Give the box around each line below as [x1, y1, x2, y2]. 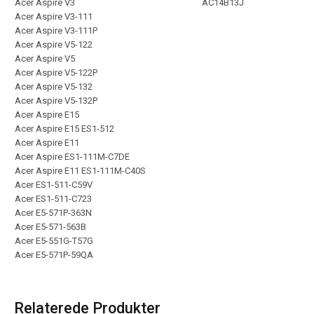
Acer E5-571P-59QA [15, 250, 93, 260]
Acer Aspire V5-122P [15, 67, 97, 78]
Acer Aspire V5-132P [15, 95, 97, 106]
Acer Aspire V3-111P [15, 25, 97, 36]
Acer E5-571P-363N [15, 207, 92, 218]
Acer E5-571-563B [15, 221, 86, 232]
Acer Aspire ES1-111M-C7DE [15, 151, 130, 162]
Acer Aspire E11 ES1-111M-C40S [15, 165, 146, 176]
